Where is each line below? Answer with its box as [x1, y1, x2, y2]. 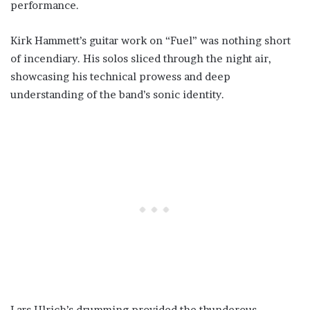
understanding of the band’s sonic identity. [10, 88, 224, 101]
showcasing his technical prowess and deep [10, 70, 230, 83]
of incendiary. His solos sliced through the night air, [10, 52, 271, 65]
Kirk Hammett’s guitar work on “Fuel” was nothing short [10, 34, 291, 47]
